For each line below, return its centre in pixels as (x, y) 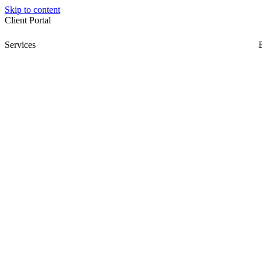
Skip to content (32, 10)
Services (20, 45)
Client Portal (29, 20)
